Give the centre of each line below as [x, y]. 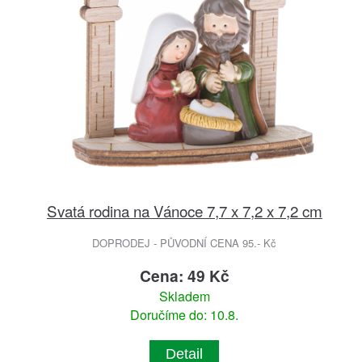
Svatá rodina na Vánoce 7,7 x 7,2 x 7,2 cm [184, 210]
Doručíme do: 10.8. [185, 314]
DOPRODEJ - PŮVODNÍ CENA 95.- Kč [185, 242]
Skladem [184, 296]
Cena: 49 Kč [184, 275]
